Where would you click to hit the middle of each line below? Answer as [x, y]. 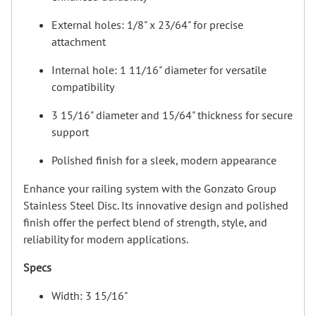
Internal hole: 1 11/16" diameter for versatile [159, 69]
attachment [79, 41]
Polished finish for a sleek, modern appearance [164, 160]
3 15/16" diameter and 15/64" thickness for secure [172, 115]
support [70, 132]
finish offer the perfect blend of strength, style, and [145, 222]
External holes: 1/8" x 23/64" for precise [147, 24]
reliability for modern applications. [106, 239]
